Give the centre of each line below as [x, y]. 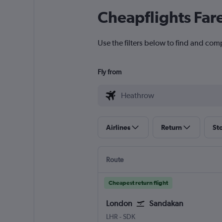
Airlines [118, 128]
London [119, 204]
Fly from [109, 72]
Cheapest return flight [138, 183]
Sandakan [166, 204]
